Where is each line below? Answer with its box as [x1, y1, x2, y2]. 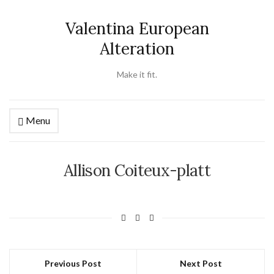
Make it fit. [117, 69, 157, 80]
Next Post [179, 258, 222, 268]
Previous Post [45, 258, 102, 268]
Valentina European [65, 18, 209, 39]
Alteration [100, 39, 174, 59]
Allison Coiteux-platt [63, 160, 211, 180]
